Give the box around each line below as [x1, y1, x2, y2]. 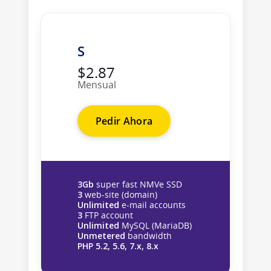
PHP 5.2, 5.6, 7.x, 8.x [77, 240, 158, 252]
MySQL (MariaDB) [119, 219, 192, 231]
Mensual [77, 77, 116, 91]
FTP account [82, 209, 133, 221]
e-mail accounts [119, 198, 186, 211]
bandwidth [125, 229, 172, 241]
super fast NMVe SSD [93, 178, 182, 190]
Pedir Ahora [95, 114, 153, 128]
